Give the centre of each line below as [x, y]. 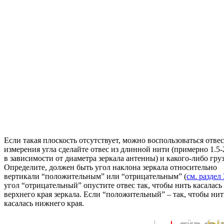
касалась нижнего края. [44, 203]
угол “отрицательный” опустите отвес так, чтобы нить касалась [113, 185]
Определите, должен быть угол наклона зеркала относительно [110, 167]
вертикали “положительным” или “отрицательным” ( [95, 176]
